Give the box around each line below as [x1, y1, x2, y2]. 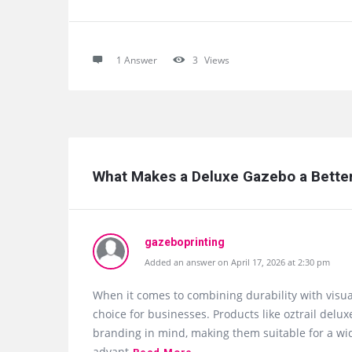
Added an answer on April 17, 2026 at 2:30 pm [145, 256, 330, 268]
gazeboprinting [145, 236, 225, 248]
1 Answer [116, 53, 157, 67]
